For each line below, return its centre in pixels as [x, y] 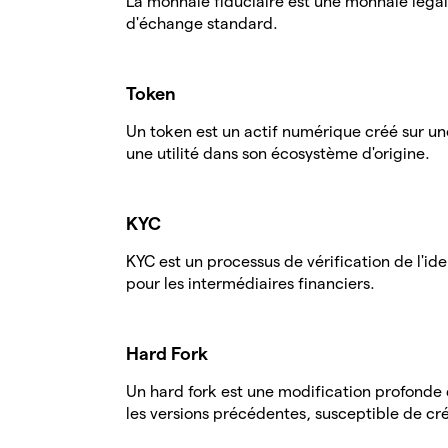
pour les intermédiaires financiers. [250, 283]
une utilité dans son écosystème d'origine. [278, 153]
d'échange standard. [202, 23]
